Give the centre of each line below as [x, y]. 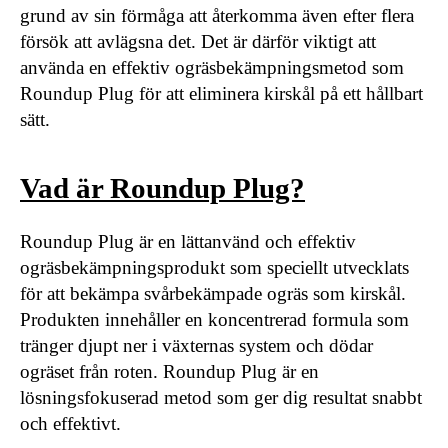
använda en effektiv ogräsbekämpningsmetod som [212, 67]
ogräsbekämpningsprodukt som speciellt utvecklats [214, 267]
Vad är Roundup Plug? [162, 188]
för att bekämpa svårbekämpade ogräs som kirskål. [213, 293]
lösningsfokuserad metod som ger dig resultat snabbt [221, 397]
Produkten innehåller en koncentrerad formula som [214, 319]
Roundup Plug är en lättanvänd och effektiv [188, 241]
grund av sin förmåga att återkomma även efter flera [217, 15]
